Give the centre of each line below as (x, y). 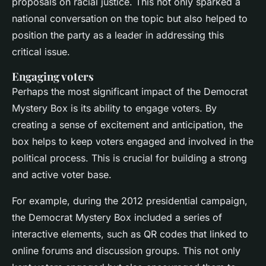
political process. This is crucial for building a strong (129, 158)
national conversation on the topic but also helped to (130, 19)
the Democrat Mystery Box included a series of (117, 218)
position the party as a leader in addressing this (118, 35)
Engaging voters (53, 77)
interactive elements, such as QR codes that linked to (130, 234)
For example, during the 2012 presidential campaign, (130, 201)
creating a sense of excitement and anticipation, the (127, 125)
